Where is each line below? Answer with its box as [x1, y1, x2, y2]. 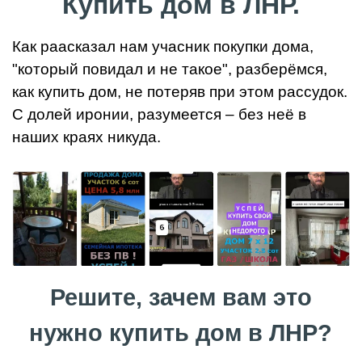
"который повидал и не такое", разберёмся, [12, 60, 327, 78]
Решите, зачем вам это [49, 284, 312, 311]
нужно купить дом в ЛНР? [29, 319, 333, 347]
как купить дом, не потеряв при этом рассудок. [12, 82, 347, 100]
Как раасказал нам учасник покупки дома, [12, 37, 314, 55]
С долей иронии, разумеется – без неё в [12, 105, 306, 123]
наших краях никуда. [12, 128, 161, 145]
